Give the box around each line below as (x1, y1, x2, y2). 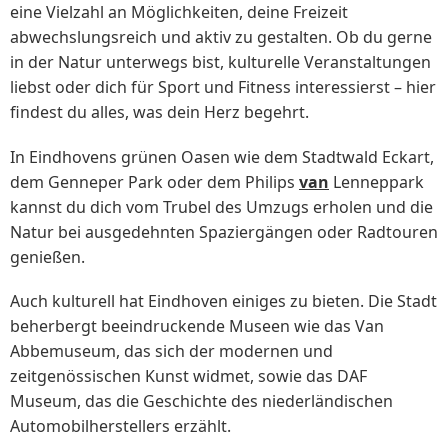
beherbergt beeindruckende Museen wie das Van (10, 314, 384, 337)
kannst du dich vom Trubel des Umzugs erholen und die (10, 195, 433, 218)
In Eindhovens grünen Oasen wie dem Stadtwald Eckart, (10, 145, 434, 168)
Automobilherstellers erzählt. (10, 414, 231, 437)
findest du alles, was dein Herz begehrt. (10, 101, 309, 124)
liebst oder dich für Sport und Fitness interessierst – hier (10, 76, 436, 99)
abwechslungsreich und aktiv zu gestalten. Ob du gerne (10, 26, 432, 49)
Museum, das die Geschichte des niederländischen (10, 389, 393, 412)
